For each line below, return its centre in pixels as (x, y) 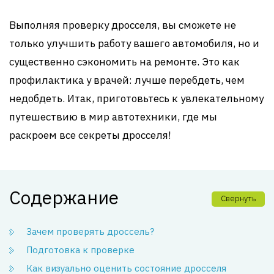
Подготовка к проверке (80, 250)
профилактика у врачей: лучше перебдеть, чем (127, 80)
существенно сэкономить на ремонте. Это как (124, 62)
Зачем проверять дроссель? (90, 231)
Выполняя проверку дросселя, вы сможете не (123, 25)
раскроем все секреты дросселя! (90, 135)
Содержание (64, 197)
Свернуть (238, 198)
